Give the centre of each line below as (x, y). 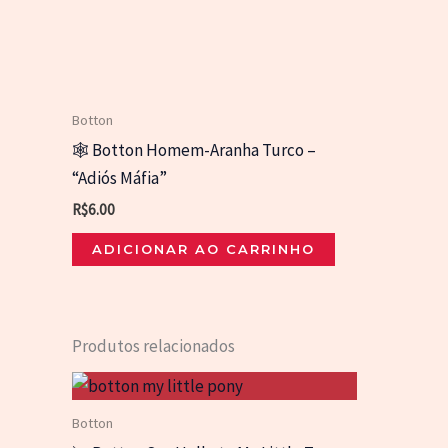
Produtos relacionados (153, 346)
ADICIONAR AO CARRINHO (203, 249)
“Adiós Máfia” (119, 177)
